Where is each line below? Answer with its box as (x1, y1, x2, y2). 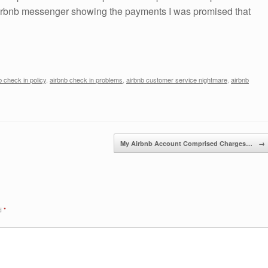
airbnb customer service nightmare (126, 74, 227, 84)
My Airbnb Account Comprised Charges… (120, 138, 254, 148)
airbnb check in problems (50, 74, 123, 84)
